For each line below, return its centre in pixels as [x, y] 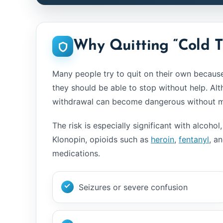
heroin [163, 139]
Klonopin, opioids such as [102, 139]
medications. [76, 153]
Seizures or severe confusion [133, 187]
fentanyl [194, 139]
